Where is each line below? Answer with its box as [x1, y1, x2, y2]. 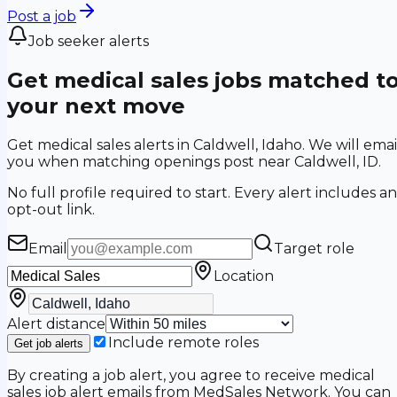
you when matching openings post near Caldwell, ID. [7, 152, 381, 170]
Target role [274, 239, 354, 257]
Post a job [7, 8, 76, 26]
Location [214, 267, 274, 284]
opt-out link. [7, 200, 95, 218]
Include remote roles [108, 333, 259, 351]
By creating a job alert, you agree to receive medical [7, 366, 375, 384]
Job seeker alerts [28, 33, 149, 51]
